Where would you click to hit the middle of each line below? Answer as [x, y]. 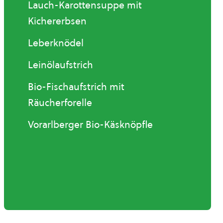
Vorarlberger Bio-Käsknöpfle [90, 125]
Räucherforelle [60, 103]
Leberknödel [56, 43]
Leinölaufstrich [60, 65]
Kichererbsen [57, 21]
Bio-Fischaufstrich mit [76, 87]
